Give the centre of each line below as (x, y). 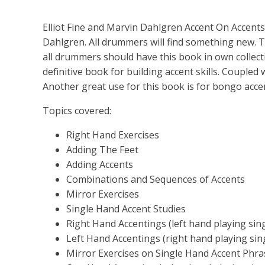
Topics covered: (77, 111)
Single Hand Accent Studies (126, 209)
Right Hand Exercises (113, 135)
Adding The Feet (102, 150)
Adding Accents (100, 164)
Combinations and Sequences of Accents (156, 179)
